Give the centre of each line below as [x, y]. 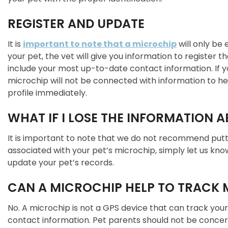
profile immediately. [47, 93]
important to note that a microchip [100, 44]
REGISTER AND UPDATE [76, 24]
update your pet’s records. [61, 163]
